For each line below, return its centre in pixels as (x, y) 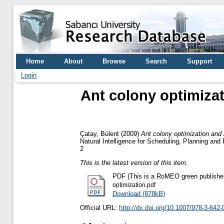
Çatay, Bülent (99, 133)
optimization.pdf (134, 185)
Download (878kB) (138, 194)
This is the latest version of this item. (134, 162)
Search (156, 61)
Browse (114, 61)
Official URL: (99, 208)
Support (199, 61)
